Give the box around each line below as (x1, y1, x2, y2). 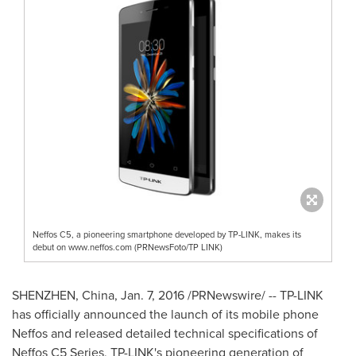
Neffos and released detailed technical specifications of (12, 324, 318, 343)
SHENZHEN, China (12, 286, 114, 305)
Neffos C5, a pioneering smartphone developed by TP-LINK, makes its (33, 228, 301, 242)
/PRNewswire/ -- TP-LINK (184, 286, 323, 305)
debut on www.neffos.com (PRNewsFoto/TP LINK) (33, 241, 222, 254)
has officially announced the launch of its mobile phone (12, 305, 319, 324)
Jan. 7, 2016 (121, 286, 184, 305)
